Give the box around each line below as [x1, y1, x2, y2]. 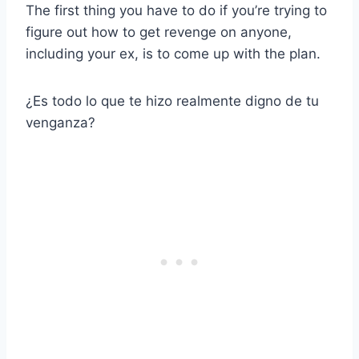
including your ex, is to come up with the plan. [26, 46, 321, 63]
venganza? [26, 115, 95, 131]
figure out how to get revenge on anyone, [26, 24, 292, 41]
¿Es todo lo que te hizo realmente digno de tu [26, 93, 319, 110]
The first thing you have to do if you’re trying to [26, 2, 327, 19]
